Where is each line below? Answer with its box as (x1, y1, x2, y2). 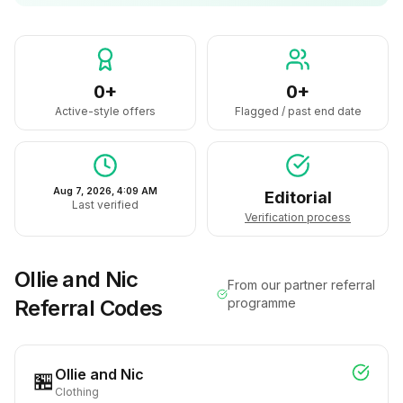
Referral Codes (14, 295, 163, 321)
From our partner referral (228, 277, 376, 292)
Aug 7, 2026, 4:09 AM (53, 185, 157, 197)
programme (228, 295, 297, 310)
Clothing (55, 385, 99, 399)
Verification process (245, 210, 351, 224)
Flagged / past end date (234, 104, 362, 118)
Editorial (264, 188, 332, 207)
